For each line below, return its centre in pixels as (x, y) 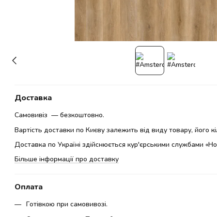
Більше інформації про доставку (67, 159)
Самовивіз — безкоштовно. (59, 115)
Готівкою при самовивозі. (67, 204)
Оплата (29, 186)
